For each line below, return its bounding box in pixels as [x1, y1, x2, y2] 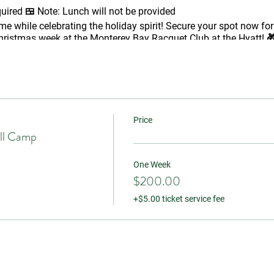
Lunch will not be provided [59, 6, 176, 17]
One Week [133, 160, 171, 169]
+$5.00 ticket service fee [133, 194, 224, 204]
